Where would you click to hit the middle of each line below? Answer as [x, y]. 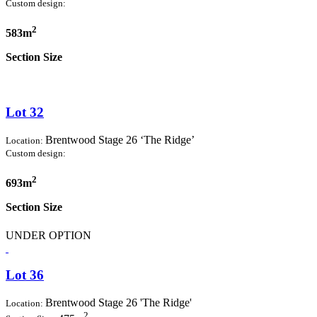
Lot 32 [25, 113]
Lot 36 [25, 275]
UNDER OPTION [48, 235]
